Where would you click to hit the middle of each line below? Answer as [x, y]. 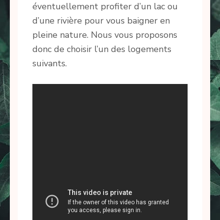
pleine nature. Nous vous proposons [105, 35]
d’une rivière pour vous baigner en [101, 21]
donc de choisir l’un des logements [102, 49]
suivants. [50, 64]
